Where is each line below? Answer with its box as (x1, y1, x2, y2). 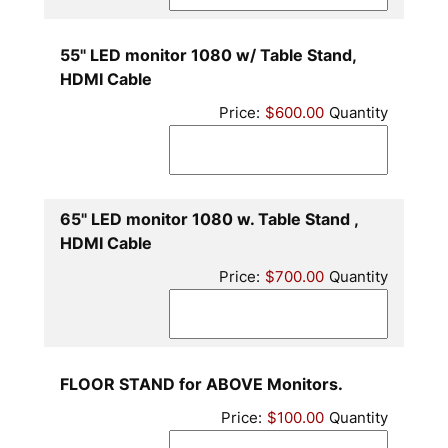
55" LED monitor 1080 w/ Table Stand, (59, 45, 356, 66)
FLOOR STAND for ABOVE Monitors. (59, 374, 343, 395)
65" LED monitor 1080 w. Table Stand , (59, 209, 358, 230)
